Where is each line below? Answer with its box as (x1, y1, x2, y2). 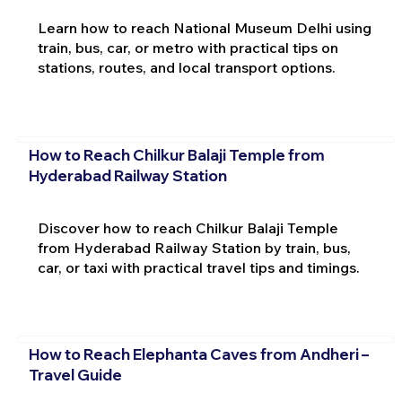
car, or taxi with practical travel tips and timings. (37, 258, 360, 276)
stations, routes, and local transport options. (37, 58, 336, 77)
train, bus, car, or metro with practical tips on (37, 39, 338, 57)
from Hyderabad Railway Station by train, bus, (37, 238, 351, 257)
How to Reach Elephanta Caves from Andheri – (28, 345, 369, 364)
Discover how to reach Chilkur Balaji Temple (37, 218, 338, 237)
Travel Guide (28, 365, 122, 385)
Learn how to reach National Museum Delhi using (37, 19, 371, 38)
